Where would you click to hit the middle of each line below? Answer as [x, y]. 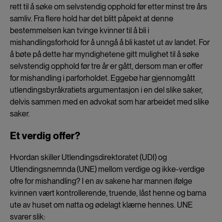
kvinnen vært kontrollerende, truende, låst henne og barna [108, 193]
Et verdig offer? [45, 136]
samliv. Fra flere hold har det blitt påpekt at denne [92, 18]
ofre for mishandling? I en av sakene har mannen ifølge [101, 181]
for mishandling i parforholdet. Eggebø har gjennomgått [103, 78]
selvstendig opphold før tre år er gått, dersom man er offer [106, 66]
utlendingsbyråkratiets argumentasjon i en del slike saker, [106, 90]
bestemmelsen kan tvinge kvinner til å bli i [80, 30]
